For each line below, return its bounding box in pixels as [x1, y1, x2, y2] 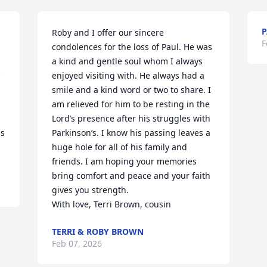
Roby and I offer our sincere [52, 27, 164, 38]
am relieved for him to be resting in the [52, 98, 210, 110]
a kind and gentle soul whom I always [52, 55, 203, 67]
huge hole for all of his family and [52, 141, 188, 153]
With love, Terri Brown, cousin [52, 198, 172, 210]
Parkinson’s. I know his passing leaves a [52, 127, 211, 138]
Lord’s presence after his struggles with [52, 113, 211, 124]
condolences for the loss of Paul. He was [52, 41, 213, 52]
